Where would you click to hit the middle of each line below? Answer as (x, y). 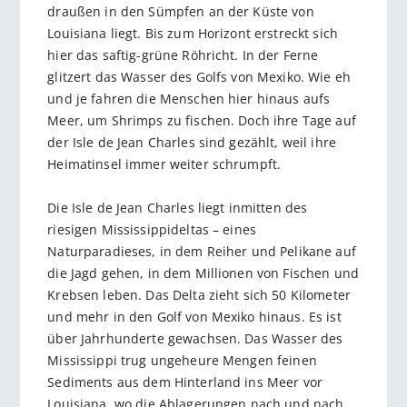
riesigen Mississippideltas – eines (152, 229)
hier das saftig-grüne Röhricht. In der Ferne (183, 55)
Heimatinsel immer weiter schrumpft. (164, 164)
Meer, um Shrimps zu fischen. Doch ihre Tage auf (202, 120)
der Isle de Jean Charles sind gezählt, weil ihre (192, 142)
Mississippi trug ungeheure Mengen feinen (182, 360)
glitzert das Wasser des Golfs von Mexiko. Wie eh (199, 76)
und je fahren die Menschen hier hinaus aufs (189, 98)
